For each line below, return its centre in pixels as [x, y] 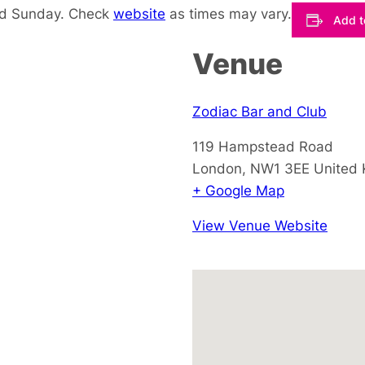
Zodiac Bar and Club [259, 111]
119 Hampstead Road [263, 146]
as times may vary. [229, 14]
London [217, 168]
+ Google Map [238, 190]
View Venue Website [260, 225]
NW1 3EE [280, 168]
